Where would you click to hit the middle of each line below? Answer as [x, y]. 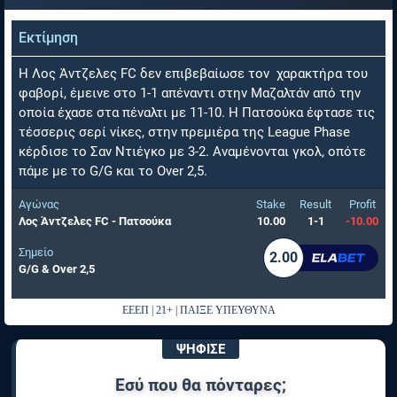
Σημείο [36, 252]
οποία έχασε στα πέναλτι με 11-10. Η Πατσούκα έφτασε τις [197, 113]
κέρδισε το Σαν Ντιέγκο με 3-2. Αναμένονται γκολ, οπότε [192, 152]
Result [315, 204]
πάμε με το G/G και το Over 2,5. [115, 171]
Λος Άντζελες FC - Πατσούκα [95, 221]
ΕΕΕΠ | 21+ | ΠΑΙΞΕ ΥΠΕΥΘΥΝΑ [198, 310]
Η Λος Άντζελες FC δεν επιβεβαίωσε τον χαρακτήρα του [193, 74]
